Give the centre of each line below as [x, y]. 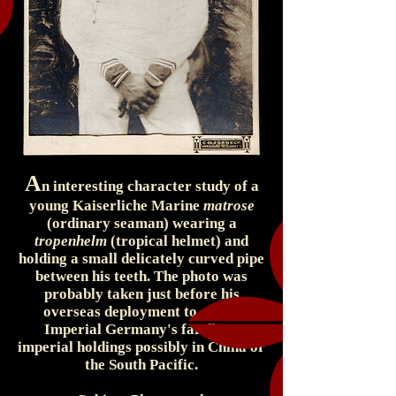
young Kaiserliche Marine [116, 206]
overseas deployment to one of [141, 312]
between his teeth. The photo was [141, 276]
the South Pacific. [141, 365]
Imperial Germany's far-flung [141, 329]
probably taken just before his [141, 294]
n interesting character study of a [150, 186]
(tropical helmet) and [178, 241]
